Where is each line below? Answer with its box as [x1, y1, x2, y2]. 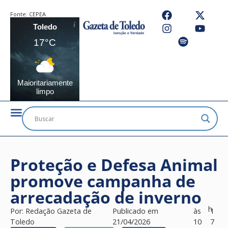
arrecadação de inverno [10, 186, 202, 208]
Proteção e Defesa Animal [10, 154, 218, 176]
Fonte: [10, 10, 29, 18]
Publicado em [112, 206, 158, 216]
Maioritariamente [17, 78, 73, 87]
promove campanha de [10, 170, 195, 192]
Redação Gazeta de [25, 206, 92, 216]
